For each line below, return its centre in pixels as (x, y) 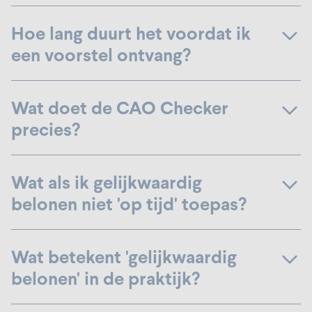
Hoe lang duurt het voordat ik (131, 33)
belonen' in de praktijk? (106, 279)
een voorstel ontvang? (101, 55)
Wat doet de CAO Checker (120, 108)
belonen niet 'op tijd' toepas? (129, 204)
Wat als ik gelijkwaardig (107, 182)
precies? (46, 130)
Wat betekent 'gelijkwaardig (124, 257)
